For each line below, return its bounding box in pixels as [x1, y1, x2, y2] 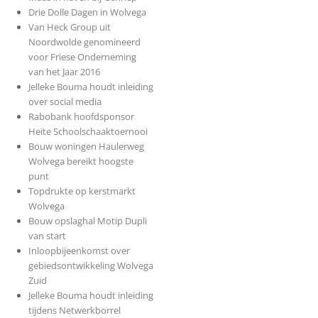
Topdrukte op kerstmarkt [28, 185, 136, 198]
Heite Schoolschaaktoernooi [28, 125, 148, 138]
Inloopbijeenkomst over [28, 244, 130, 258]
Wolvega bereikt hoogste [28, 155, 133, 168]
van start [28, 229, 66, 243]
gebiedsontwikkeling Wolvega [28, 259, 153, 273]
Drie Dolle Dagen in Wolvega [28, 6, 146, 19]
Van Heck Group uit [28, 21, 111, 34]
